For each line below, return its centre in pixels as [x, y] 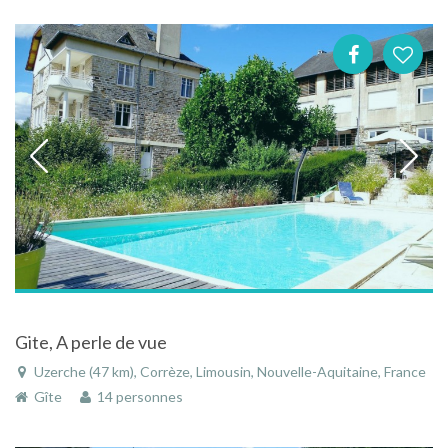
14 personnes [137, 396]
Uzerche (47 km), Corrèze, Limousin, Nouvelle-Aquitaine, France [228, 371]
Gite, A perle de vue [91, 341]
